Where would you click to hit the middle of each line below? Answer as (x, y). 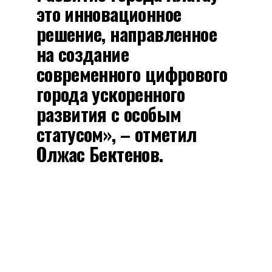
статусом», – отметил (116, 134)
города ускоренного (110, 93)
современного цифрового (132, 73)
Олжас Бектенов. (100, 154)
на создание (83, 53)
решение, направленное (126, 33)
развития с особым (109, 114)
